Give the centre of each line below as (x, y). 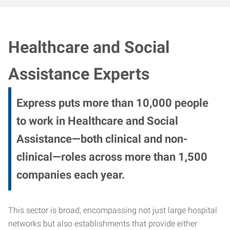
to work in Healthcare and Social (97, 121)
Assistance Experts (79, 74)
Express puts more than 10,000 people (112, 103)
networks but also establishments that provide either (103, 224)
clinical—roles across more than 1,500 (112, 157)
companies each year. (71, 175)
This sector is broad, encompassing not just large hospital (113, 210)
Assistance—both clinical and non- (102, 139)
